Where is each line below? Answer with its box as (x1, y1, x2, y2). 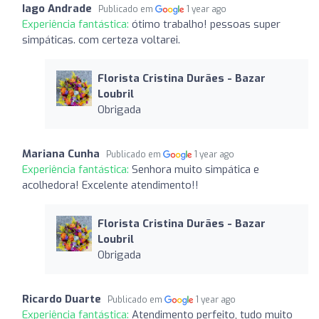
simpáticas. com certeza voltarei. (22, 32, 180, 47)
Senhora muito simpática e (132, 162, 259, 177)
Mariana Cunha (22, 146, 100, 161)
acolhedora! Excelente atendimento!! (22, 177, 199, 192)
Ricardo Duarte (22, 291, 101, 306)
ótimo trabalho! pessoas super (132, 16, 281, 31)
